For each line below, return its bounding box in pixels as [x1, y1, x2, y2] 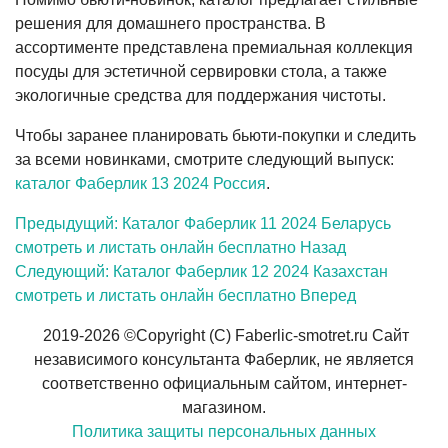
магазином [182, 398, 262, 416]
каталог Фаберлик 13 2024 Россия [15, 174, 266, 192]
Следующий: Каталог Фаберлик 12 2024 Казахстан [15, 262, 388, 280]
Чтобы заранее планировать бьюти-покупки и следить [15, 126, 416, 144]
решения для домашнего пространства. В [15, 14, 326, 32]
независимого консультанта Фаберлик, [34, 350, 324, 368]
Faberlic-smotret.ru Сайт [231, 326, 409, 344]
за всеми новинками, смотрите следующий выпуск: [15, 150, 394, 168]
